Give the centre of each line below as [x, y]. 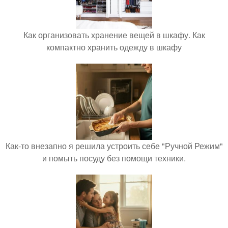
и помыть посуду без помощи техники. [114, 158]
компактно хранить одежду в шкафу [114, 47]
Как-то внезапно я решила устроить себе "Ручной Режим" [114, 146]
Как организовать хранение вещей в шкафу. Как [114, 35]
